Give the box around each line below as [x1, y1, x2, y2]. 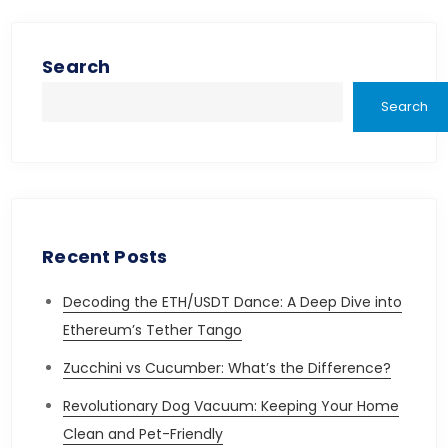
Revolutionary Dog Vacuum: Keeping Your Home [63, 396, 400, 416]
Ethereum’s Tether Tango [63, 320, 243, 340]
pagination [10, 7, 241, 66]
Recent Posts [42, 244, 168, 269]
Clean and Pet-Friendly [63, 424, 224, 444]
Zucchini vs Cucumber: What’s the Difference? [63, 358, 392, 378]
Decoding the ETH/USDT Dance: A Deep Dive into [63, 292, 403, 312]
